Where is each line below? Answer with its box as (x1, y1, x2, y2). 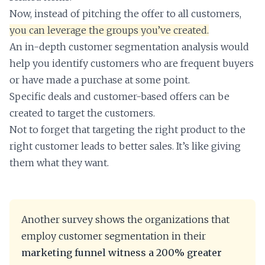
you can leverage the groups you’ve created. (9, 24, 209, 36)
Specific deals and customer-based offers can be (9, 90, 230, 102)
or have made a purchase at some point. (9, 73, 190, 86)
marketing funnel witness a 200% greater (21, 246, 222, 258)
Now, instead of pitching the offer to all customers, (9, 7, 241, 20)
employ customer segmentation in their (21, 230, 206, 242)
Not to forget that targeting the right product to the (9, 123, 245, 135)
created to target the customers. (9, 106, 155, 119)
